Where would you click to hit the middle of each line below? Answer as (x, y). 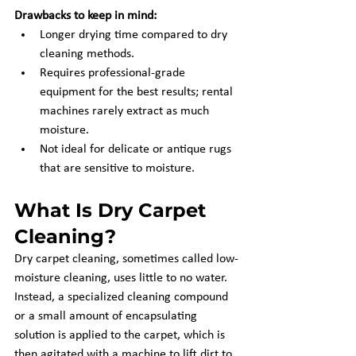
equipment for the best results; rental (138, 92)
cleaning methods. (87, 54)
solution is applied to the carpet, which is (121, 335)
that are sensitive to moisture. (117, 168)
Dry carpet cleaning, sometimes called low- (126, 259)
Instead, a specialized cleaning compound (123, 297)
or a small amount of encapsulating (107, 316)
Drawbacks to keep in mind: (85, 16)
